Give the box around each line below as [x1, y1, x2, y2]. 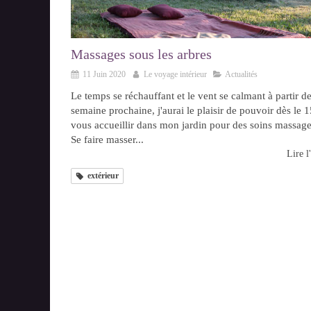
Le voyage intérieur [144, 69, 207, 79]
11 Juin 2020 [83, 69, 126, 79]
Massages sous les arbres [71, 46, 212, 62]
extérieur [87, 170, 119, 180]
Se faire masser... [71, 133, 144, 145]
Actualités [225, 69, 258, 79]
